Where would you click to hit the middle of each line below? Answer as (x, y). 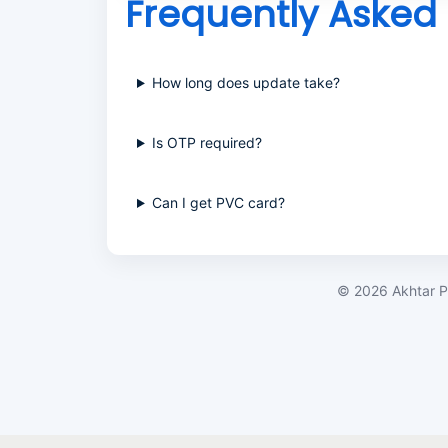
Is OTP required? (206, 142)
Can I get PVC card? (218, 202)
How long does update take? (245, 82)
